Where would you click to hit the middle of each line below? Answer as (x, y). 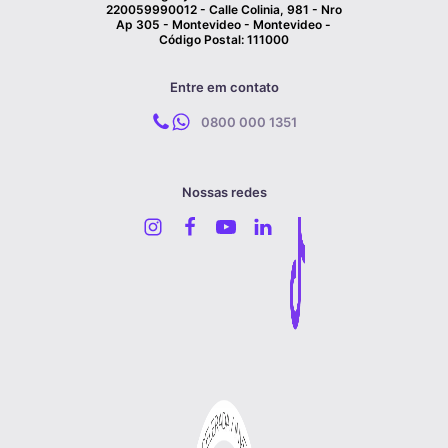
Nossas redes (224, 192)
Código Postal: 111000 (223, 40)
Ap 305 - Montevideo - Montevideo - (224, 25)
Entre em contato (224, 87)
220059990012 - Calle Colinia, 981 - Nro (223, 10)
